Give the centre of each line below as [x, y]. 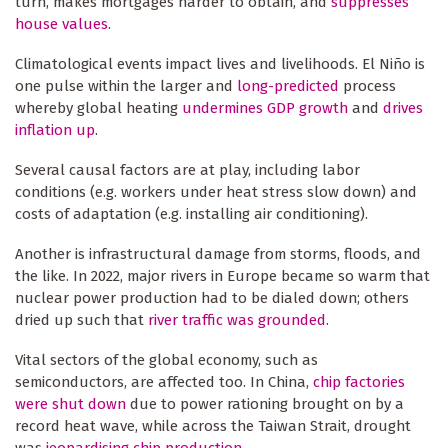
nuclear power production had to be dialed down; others [212, 298]
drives [403, 108]
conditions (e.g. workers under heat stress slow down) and [216, 192]
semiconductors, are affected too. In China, [164, 381]
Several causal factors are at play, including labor [187, 170]
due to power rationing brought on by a [265, 403]
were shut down [70, 403]
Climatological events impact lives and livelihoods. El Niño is [220, 64]
